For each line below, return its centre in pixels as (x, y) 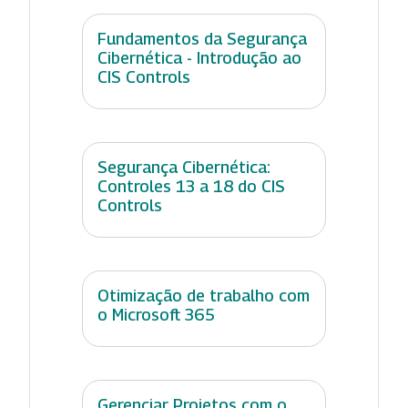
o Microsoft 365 (156, 315)
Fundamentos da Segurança (202, 39)
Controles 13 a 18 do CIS (191, 187)
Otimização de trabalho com (204, 296)
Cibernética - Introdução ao (199, 58)
